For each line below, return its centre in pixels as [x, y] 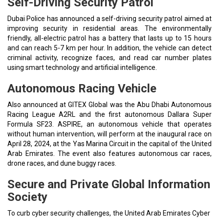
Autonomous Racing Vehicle [82, 88]
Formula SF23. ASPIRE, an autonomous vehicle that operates [109, 124]
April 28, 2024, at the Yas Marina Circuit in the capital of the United [109, 144]
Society [27, 197]
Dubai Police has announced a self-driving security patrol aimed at [109, 19]
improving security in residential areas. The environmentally [109, 28]
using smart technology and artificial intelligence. [82, 67]
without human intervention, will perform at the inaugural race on [109, 134]
